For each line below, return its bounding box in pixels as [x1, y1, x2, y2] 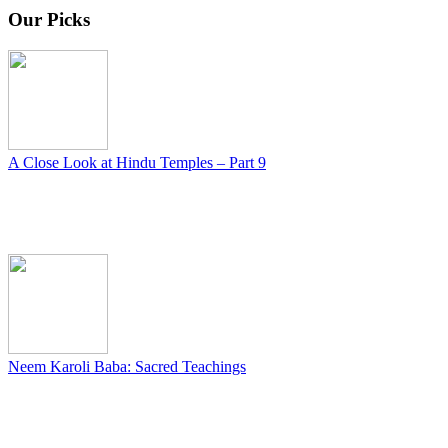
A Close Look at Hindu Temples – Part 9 [8, 154, 266, 172]
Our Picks [8, 9, 90, 31]
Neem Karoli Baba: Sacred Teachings [8, 358, 246, 376]
